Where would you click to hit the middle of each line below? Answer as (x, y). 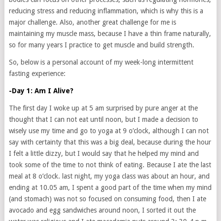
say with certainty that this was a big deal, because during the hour (110, 142)
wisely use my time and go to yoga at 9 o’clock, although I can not (109, 131)
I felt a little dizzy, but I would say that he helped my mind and (104, 153)
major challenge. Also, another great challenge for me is (92, 22)
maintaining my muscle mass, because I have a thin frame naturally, (110, 34)
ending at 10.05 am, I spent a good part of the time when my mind (110, 187)
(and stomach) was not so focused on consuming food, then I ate (107, 199)
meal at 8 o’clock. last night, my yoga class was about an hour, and (109, 176)
